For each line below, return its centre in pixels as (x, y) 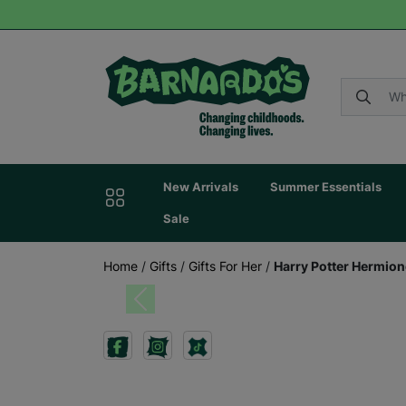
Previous (164, 307)
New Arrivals (200, 187)
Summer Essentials (325, 187)
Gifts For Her (225, 266)
